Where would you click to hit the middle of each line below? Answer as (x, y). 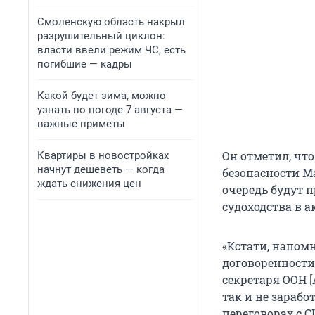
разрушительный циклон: (101, 36)
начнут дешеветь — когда (101, 169)
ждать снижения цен (89, 184)
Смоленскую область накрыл (111, 22)
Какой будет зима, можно (102, 96)
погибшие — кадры (85, 64)
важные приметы (81, 124)
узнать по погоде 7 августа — (110, 110)
